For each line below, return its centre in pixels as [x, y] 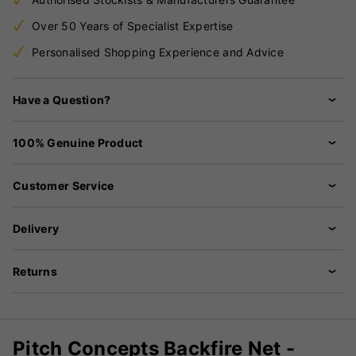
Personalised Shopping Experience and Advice [158, 52]
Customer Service [64, 185]
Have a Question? [62, 99]
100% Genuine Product [78, 142]
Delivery [36, 228]
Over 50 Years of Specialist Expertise [133, 25]
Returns [35, 271]
